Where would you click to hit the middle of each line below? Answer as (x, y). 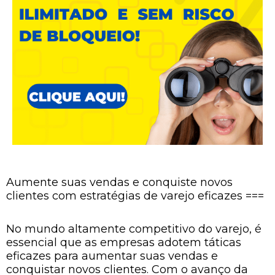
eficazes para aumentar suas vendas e (112, 256)
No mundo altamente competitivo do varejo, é (134, 229)
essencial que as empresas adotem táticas (124, 242)
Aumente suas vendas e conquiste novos (119, 182)
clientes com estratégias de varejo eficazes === (135, 196)
